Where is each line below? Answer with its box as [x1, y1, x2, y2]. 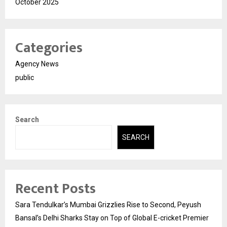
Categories [15, 35, 83, 60]
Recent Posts [15, 177, 96, 201]
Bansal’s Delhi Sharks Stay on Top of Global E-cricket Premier [15, 214, 209, 222]
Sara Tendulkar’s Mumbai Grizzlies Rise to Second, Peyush [15, 201, 201, 209]
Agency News [15, 59, 59, 68]
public [15, 73, 34, 82]
